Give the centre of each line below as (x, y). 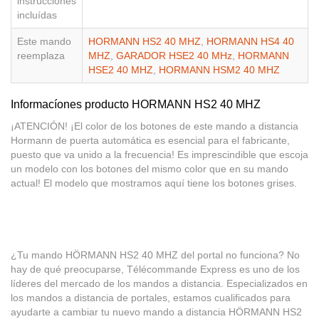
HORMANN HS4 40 (250, 42)
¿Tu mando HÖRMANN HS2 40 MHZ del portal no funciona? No (155, 255)
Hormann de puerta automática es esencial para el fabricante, (150, 141)
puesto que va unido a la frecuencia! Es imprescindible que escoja (159, 155)
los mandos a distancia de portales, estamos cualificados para (151, 298)
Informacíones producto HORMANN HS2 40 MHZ (136, 105)
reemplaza (41, 56)
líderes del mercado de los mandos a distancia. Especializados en (159, 284)
